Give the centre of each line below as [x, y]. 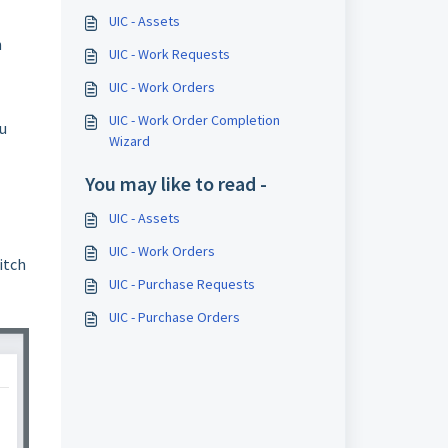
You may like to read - [175, 183]
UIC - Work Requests [169, 54]
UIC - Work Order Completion [194, 120]
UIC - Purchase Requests [181, 284]
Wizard [129, 141]
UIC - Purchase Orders [174, 317]
